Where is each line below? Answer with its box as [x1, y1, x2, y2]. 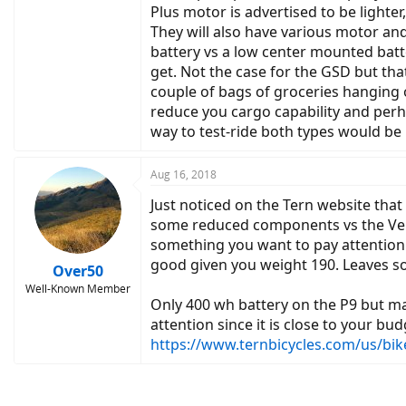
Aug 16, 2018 [150, 166, 217, 182]
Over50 [52, 260, 103, 281]
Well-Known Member [24, 280, 130, 296]
